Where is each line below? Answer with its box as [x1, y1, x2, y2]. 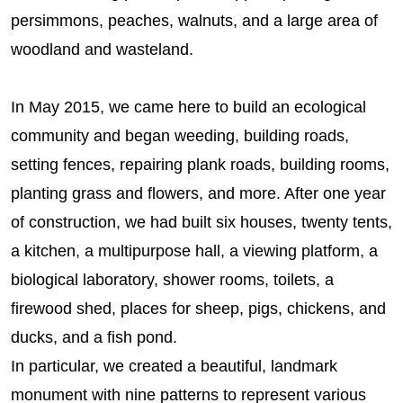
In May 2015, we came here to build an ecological [11, 98, 366, 116]
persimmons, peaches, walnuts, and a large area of [11, 12, 378, 30]
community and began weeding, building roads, [11, 127, 349, 145]
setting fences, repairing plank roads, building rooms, [11, 156, 390, 174]
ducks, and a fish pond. [11, 328, 177, 346]
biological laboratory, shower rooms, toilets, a [11, 271, 334, 289]
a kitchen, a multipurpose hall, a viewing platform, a [11, 242, 378, 260]
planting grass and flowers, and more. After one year [11, 184, 386, 202]
